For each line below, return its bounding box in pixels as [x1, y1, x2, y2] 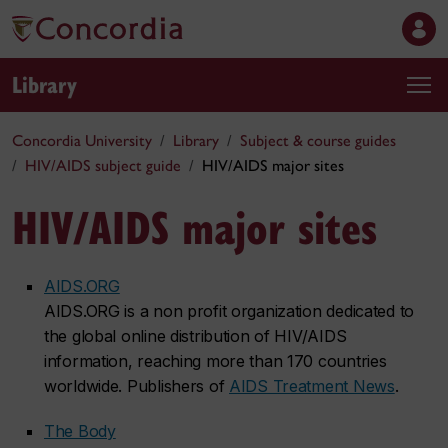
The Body [44, 421, 116, 441]
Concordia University [12, 131, 152, 150]
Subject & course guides [240, 131, 396, 150]
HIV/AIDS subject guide [25, 156, 181, 175]
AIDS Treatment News [229, 376, 395, 396]
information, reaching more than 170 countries [44, 351, 387, 371]
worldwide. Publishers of [44, 376, 230, 396]
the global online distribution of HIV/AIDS [44, 326, 347, 346]
